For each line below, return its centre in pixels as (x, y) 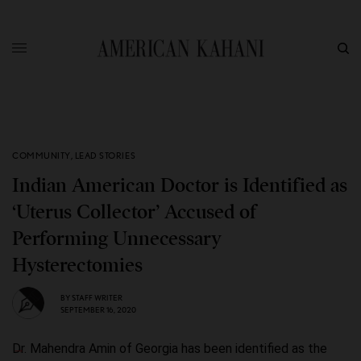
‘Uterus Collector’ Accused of (134, 212)
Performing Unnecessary (117, 239)
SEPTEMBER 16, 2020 (98, 309)
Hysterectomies (77, 265)
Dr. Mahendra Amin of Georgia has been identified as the (170, 349)
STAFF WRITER (97, 297)
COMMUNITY (41, 156)
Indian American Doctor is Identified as (180, 185)
